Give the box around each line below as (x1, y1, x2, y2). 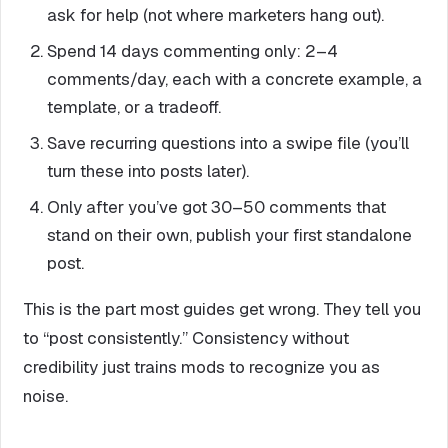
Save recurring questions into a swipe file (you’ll (47, 131, 409, 154)
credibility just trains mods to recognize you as (23, 355, 380, 378)
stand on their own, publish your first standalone (47, 223, 412, 246)
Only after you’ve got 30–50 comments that (47, 195, 386, 218)
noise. (23, 384, 68, 407)
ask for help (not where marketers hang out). (47, 3, 384, 26)
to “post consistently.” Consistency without (23, 326, 349, 349)
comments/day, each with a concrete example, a (47, 67, 422, 90)
